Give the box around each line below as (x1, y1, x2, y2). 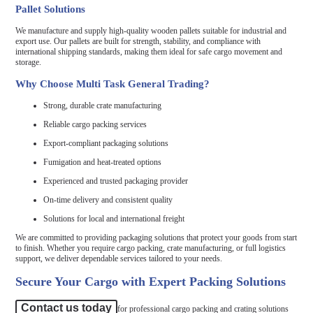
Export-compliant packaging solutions (43, 138, 169, 148)
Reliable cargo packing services (43, 119, 147, 129)
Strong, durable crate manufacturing (43, 100, 162, 110)
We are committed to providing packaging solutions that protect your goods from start (15, 233, 298, 243)
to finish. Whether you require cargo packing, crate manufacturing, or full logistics (15, 243, 286, 254)
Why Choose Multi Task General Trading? (15, 78, 210, 89)
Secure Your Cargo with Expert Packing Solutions (15, 275, 286, 289)
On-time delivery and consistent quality (43, 194, 173, 205)
